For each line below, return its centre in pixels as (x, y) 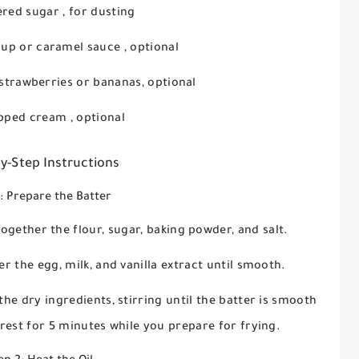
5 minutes (79, 328)
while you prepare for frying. (195, 328)
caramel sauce (80, 49)
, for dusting (99, 14)
